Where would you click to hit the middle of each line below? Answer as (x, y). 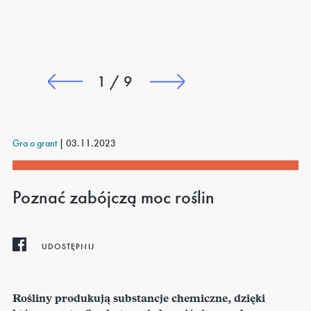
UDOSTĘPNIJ (68, 246)
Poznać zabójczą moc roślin (114, 197)
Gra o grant (36, 143)
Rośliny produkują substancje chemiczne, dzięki (139, 300)
